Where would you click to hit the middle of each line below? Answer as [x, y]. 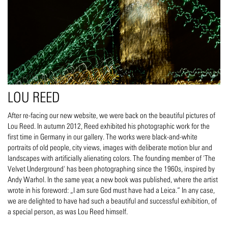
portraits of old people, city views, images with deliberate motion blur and [110, 147]
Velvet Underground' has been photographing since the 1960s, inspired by [111, 168]
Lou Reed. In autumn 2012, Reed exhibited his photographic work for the [109, 126]
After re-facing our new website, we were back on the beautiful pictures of [111, 115]
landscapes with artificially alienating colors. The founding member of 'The [111, 158]
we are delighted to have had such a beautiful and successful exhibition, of [112, 201]
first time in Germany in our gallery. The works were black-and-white [103, 136]
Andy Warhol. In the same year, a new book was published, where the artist [113, 179]
